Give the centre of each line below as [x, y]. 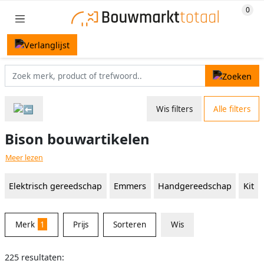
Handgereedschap [194, 186]
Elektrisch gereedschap [56, 186]
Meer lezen [24, 157]
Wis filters [174, 109]
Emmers [130, 186]
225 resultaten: [34, 257]
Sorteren [129, 224]
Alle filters [232, 109]
